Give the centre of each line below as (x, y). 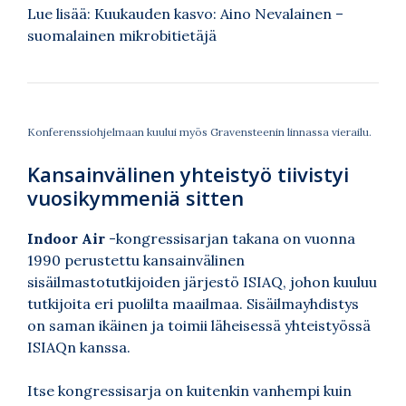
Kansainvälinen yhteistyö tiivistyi (188, 174)
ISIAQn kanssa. (79, 347)
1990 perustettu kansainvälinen (136, 260)
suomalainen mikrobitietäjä (122, 35)
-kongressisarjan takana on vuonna (232, 238)
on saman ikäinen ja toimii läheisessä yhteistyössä (199, 325)
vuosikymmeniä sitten (135, 197)
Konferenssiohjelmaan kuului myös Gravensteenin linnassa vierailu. (199, 131)
